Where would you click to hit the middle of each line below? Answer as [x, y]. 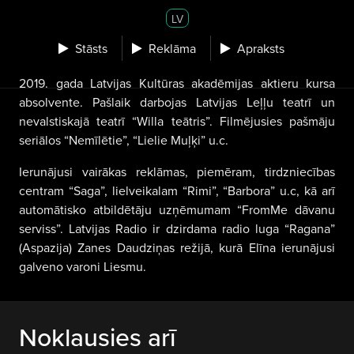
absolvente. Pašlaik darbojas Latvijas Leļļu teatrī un [177, 102]
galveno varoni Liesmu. [83, 266]
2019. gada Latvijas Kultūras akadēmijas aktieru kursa [177, 83]
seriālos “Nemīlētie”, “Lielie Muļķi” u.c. [124, 140]
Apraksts [261, 48]
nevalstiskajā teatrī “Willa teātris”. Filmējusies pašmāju [177, 121]
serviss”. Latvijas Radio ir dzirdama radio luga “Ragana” [177, 228]
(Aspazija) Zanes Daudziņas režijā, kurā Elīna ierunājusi [177, 247]
